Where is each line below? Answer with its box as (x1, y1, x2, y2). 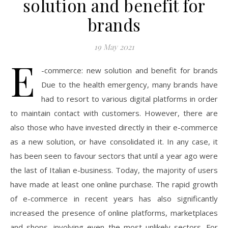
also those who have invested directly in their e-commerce (10, 122, 218, 132)
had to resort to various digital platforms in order (41, 94, 218, 104)
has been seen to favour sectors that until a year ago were (10, 151, 218, 161)
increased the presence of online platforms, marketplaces (10, 208, 218, 218)
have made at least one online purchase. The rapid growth (10, 179, 218, 189)
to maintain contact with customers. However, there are (10, 108, 218, 118)
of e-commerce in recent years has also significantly (10, 193, 218, 204)
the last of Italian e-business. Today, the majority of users (10, 165, 218, 175)
